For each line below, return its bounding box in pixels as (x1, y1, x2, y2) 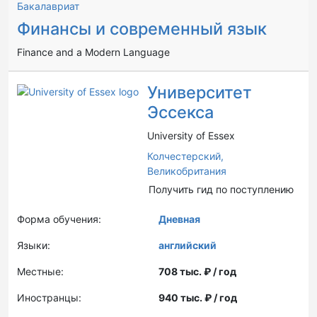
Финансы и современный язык (17, 18, 267, 39)
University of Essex (147, 129, 235, 142)
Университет (147, 82, 252, 103)
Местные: (17, 265, 64, 277)
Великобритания (147, 165, 226, 177)
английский (158, 239, 217, 251)
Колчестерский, (147, 150, 224, 162)
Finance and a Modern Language (17, 46, 170, 58)
